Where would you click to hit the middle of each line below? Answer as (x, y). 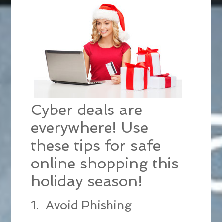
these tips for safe (96, 146)
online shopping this (105, 164)
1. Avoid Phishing (82, 205)
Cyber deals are (87, 110)
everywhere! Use (90, 128)
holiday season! (87, 181)
